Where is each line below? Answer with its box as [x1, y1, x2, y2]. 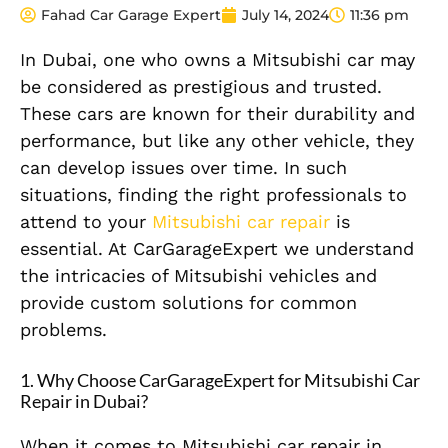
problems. [20, 318, 107, 340]
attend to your [20, 210, 152, 232]
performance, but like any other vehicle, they [20, 129, 414, 151]
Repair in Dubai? [20, 389, 148, 412]
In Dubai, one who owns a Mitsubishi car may [20, 48, 415, 70]
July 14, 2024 [242, 5, 329, 24]
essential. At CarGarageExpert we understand [20, 237, 414, 259]
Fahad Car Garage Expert [41, 5, 221, 24]
